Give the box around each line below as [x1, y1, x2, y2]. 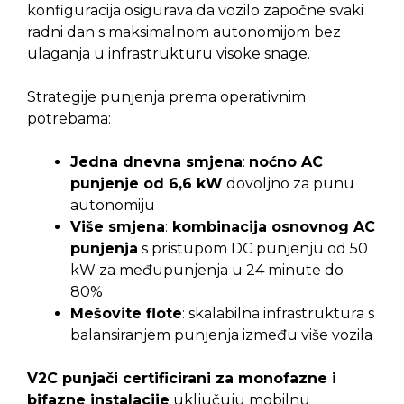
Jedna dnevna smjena [70, 153, 243, 171]
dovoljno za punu [223, 175, 354, 193]
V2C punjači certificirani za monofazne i [27, 370, 336, 388]
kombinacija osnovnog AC [168, 218, 375, 236]
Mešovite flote [70, 305, 182, 323]
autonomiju [70, 197, 155, 215]
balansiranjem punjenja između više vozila [70, 326, 372, 344]
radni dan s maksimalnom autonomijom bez [27, 23, 341, 41]
